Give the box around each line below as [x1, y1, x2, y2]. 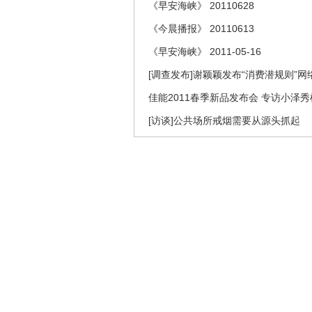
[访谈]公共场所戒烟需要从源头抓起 [148, 115, 300, 126]
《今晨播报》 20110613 [148, 23, 254, 34]
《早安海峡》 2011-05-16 [148, 46, 261, 57]
